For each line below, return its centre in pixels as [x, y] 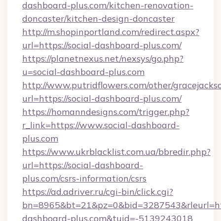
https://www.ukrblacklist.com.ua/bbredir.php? [116, 152]
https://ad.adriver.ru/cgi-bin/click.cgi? [98, 192]
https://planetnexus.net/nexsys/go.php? [103, 58]
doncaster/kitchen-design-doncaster [98, 18]
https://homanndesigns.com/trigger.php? [106, 112]
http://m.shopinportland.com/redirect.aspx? [111, 32]
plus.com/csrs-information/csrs [84, 178]
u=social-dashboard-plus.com [83, 72]
